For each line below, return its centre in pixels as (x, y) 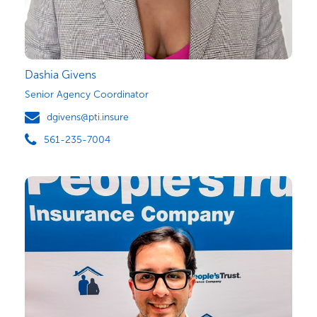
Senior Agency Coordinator (87, 94)
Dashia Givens (60, 74)
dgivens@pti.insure (88, 117)
